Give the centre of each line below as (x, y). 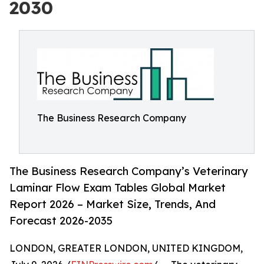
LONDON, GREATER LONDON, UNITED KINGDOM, (126, 248)
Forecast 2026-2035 (61, 221)
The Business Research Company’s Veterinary (129, 171)
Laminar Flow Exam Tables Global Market (118, 188)
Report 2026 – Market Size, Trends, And (113, 204)
